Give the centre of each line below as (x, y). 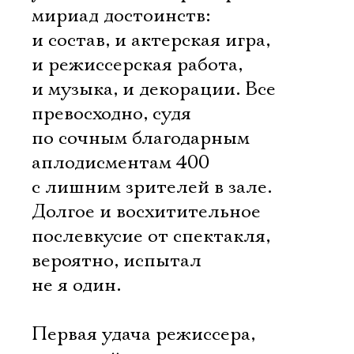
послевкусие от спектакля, (151, 236)
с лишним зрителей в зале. (152, 187)
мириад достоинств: (121, 16)
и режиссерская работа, (137, 65)
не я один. (79, 285)
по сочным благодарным (141, 138)
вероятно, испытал (117, 261)
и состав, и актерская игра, (151, 40)
